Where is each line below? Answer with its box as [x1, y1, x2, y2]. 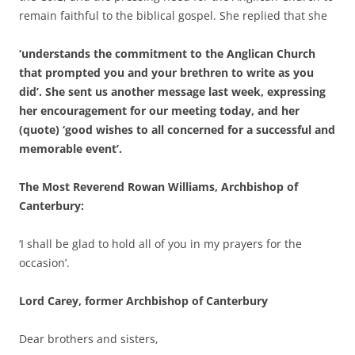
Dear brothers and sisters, [19, 330, 158, 346]
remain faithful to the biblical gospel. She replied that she [19, 7, 327, 23]
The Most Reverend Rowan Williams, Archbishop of [19, 178, 298, 194]
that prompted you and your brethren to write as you [19, 64, 314, 80]
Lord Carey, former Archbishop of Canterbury [19, 292, 268, 308]
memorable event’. [19, 140, 122, 156]
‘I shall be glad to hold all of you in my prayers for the [19, 235, 302, 251]
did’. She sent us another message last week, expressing [19, 83, 326, 99]
